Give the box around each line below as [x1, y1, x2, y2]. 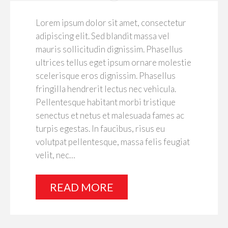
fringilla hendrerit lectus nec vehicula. [36, 83, 176, 94]
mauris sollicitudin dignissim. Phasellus [36, 43, 183, 54]
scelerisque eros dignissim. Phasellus [36, 70, 176, 81]
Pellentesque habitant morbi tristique [36, 96, 176, 107]
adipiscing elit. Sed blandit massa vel [36, 30, 169, 41]
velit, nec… [36, 149, 75, 160]
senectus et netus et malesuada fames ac [36, 109, 184, 121]
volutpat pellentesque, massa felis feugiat [36, 136, 190, 147]
